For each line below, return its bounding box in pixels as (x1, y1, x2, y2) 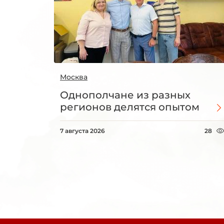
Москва (60, 72, 87, 82)
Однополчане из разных (60, 89, 190, 101)
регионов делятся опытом (60, 101, 199, 113)
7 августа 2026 (60, 127, 105, 135)
